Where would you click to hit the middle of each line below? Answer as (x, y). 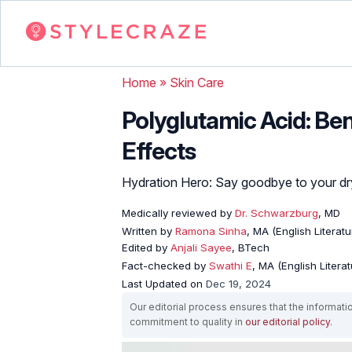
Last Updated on (164, 283)
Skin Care (197, 82)
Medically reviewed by (177, 213)
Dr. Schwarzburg (275, 213)
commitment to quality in (187, 321)
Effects (159, 150)
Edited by (146, 247)
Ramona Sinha (211, 231)
